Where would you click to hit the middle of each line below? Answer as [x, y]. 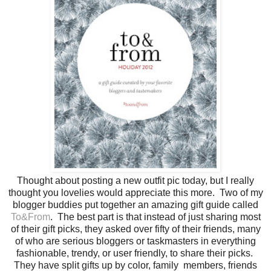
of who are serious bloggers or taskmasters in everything [135, 241]
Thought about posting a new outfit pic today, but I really [135, 180]
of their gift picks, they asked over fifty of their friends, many [135, 229]
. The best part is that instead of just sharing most [155, 217]
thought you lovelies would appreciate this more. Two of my [135, 192]
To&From [30, 217]
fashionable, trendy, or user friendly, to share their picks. [135, 253]
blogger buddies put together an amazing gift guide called [135, 204]
